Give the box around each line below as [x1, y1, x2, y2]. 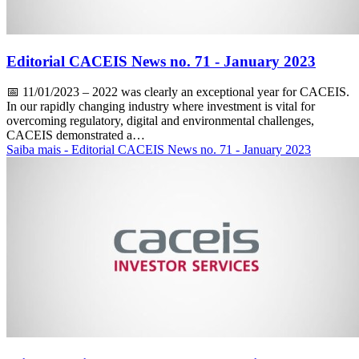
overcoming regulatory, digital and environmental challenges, [6, 114, 314, 128]
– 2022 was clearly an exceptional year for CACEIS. [79, 85, 349, 99]
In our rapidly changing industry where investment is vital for [6, 99, 315, 114]
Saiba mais [6, 143, 64, 157]
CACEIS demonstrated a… [6, 128, 145, 143]
